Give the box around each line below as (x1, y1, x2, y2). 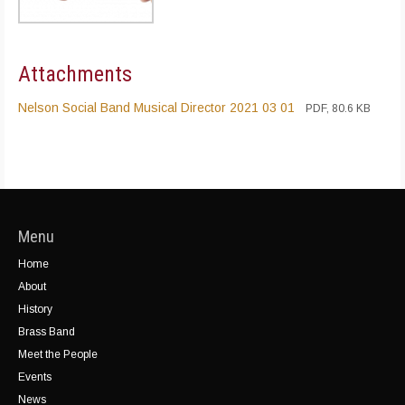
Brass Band (18, 325, 75, 339)
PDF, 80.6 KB (306, 102, 371, 116)
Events (18, 371, 52, 384)
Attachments (18, 61, 132, 88)
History (18, 303, 52, 316)
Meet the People (18, 348, 98, 362)
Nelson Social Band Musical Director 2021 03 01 (18, 100, 295, 116)
